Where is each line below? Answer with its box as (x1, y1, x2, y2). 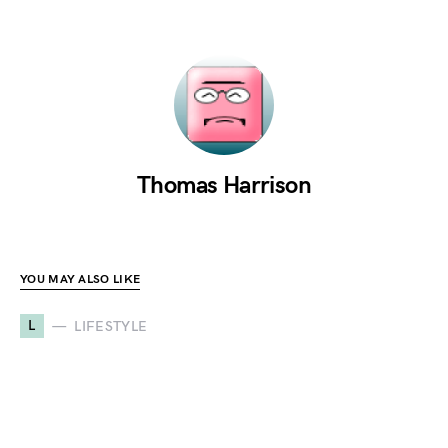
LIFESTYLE (74, 317, 148, 335)
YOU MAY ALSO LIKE (20, 272, 141, 287)
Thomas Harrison (137, 171, 311, 200)
